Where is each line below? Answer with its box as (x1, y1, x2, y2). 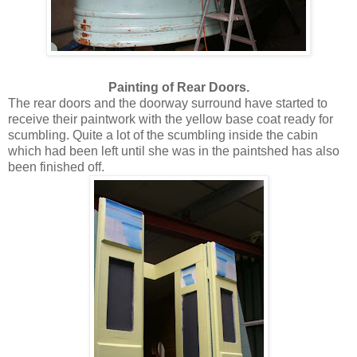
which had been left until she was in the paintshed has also (8, 143, 339, 158)
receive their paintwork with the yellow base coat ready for (8, 112, 333, 126)
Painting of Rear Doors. (108, 80, 249, 94)
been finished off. (8, 159, 104, 174)
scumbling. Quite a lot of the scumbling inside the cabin (8, 127, 318, 142)
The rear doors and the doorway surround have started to (8, 96, 328, 110)
